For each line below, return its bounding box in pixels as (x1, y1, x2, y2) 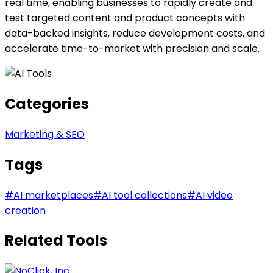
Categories (5, 93, 89, 114)
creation (5, 203, 46, 218)
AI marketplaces (13, 188, 93, 202)
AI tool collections (102, 188, 187, 202)
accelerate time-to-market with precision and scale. (5, 41, 260, 55)
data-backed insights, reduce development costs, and (5, 26, 265, 40)
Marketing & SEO (5, 127, 85, 141)
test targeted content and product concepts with (5, 10, 245, 25)
